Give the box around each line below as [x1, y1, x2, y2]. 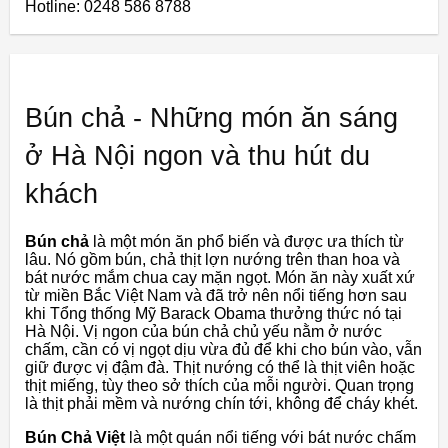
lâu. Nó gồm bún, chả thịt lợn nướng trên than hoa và [25, 251, 400, 269]
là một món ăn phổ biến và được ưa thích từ [89, 233, 404, 251]
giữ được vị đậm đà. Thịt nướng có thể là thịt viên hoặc [25, 359, 415, 377]
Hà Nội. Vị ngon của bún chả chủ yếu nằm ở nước [25, 323, 382, 341]
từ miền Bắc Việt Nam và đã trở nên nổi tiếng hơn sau [25, 287, 407, 305]
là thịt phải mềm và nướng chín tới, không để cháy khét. [25, 395, 418, 413]
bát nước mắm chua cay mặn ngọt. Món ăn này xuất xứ [25, 269, 415, 287]
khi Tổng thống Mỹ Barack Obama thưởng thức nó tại [25, 305, 402, 323]
